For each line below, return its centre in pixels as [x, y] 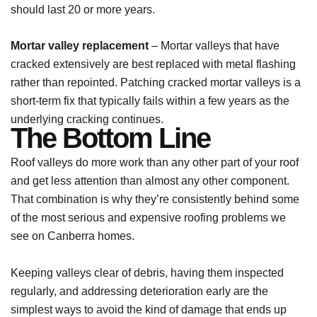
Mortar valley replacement [80, 46]
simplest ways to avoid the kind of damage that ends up [149, 309]
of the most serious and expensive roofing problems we [148, 217]
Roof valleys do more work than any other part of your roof [155, 162]
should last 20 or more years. [83, 9]
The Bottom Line [110, 138]
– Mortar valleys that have [214, 46]
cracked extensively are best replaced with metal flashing [153, 64]
